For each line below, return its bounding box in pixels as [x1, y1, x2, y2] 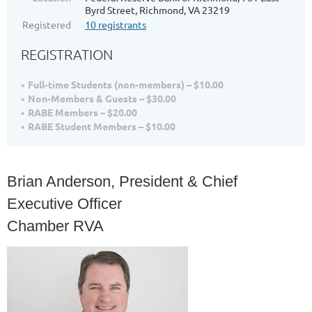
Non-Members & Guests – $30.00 [28, 92, 176, 104]
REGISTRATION [21, 46, 113, 63]
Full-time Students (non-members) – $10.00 [28, 78, 224, 91]
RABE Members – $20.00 [28, 106, 137, 118]
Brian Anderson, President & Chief [7, 173, 237, 190]
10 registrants [85, 18, 146, 31]
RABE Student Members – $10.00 [28, 120, 175, 132]
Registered [22, 18, 71, 31]
